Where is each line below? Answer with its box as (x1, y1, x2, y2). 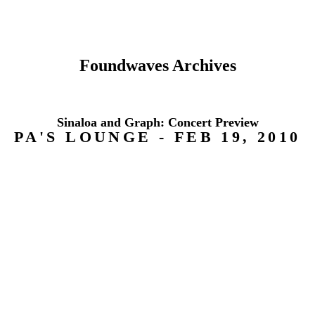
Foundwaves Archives (79, 56, 236, 75)
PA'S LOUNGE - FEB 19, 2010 (14, 128, 301, 146)
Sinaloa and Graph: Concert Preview (56, 115, 259, 129)
